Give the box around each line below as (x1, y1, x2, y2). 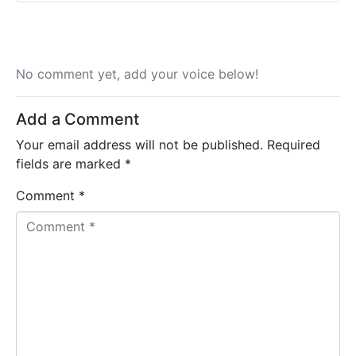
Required (267, 137, 320, 153)
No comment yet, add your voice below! (16, 66, 258, 83)
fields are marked (16, 156, 125, 172)
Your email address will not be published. (16, 137, 263, 153)
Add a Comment (16, 110, 139, 130)
